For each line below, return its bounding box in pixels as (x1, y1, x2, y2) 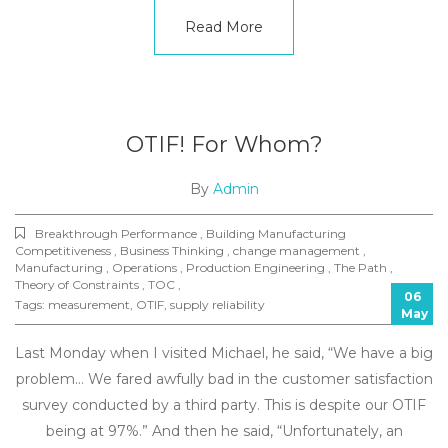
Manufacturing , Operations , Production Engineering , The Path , (15, 260, 393, 275)
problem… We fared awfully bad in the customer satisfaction (15, 370, 433, 388)
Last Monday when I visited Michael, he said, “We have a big (15, 344, 433, 362)
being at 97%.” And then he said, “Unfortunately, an (45, 422, 403, 440)
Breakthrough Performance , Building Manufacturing (35, 226, 346, 241)
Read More (185, 18, 263, 36)
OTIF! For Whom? (125, 131, 323, 158)
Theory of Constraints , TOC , (15, 277, 181, 292)
